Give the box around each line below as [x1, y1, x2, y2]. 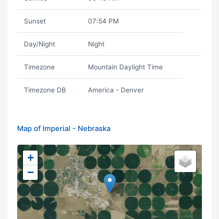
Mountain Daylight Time [88, 63, 163, 71]
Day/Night [23, 40, 55, 48]
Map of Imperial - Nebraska [17, 124, 110, 133]
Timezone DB [23, 86, 66, 94]
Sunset [23, 17, 46, 25]
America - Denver [88, 86, 144, 94]
